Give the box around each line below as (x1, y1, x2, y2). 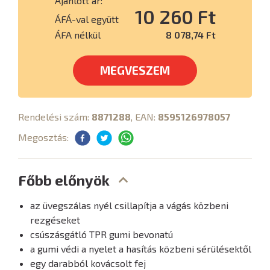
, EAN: (131, 111, 158, 122)
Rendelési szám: (18, 111, 92, 122)
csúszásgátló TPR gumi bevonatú (30, 228, 173, 240)
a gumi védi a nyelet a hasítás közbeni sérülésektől (30, 243, 251, 254)
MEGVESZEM (100, 63, 170, 77)
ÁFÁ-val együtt (54, 13, 119, 25)
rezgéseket (30, 214, 80, 225)
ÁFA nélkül (54, 29, 101, 40)
